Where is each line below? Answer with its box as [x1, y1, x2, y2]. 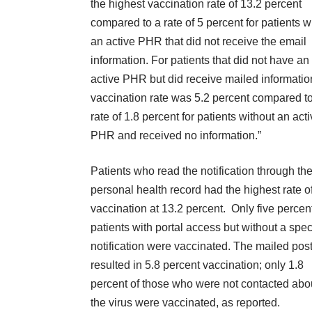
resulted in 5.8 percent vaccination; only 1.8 [91, 259, 304, 272]
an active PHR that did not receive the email [91, 36, 306, 48]
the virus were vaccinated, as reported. [91, 297, 280, 309]
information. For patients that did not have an [91, 54, 309, 67]
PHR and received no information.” [91, 130, 261, 142]
